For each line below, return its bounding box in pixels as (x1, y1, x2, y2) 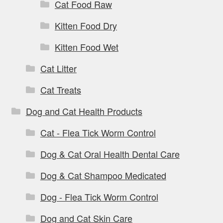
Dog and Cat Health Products (25, 104, 142, 117)
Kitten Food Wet (54, 40, 118, 53)
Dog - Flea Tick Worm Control (40, 190, 158, 203)
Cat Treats (40, 83, 81, 96)
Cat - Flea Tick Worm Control (40, 125, 156, 139)
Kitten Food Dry (54, 18, 117, 32)
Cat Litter (40, 61, 77, 75)
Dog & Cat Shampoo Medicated (40, 168, 166, 182)
